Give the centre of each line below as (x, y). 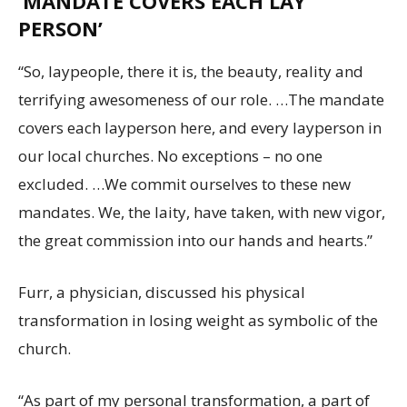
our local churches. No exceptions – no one (170, 155)
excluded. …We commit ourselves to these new (184, 184)
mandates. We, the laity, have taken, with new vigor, (202, 212)
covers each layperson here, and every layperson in (200, 127)
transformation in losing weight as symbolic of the (198, 320)
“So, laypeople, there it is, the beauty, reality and (191, 71)
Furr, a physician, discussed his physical (162, 292)
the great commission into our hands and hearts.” (195, 240)
